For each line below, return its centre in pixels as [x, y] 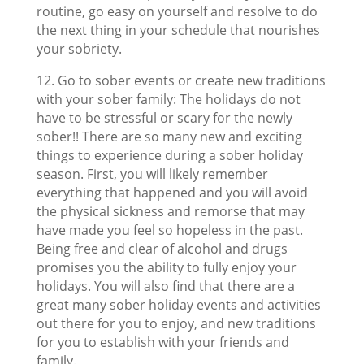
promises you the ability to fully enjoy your [166, 267]
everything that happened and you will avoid [172, 193]
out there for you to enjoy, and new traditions [176, 323]
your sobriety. [79, 49]
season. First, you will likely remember [152, 174]
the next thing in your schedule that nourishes [178, 30]
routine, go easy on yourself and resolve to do [177, 11]
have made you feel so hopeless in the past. [169, 230]
